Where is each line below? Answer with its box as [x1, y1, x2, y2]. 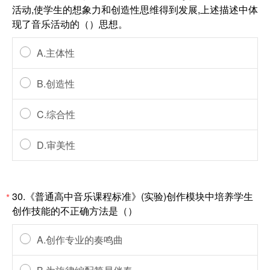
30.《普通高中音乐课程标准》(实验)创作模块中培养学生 [12, 189, 253, 203]
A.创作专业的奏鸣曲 [37, 233, 123, 246]
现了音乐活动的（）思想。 [12, 17, 128, 31]
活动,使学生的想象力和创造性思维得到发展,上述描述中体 [12, 2, 258, 16]
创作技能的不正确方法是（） [12, 204, 137, 218]
